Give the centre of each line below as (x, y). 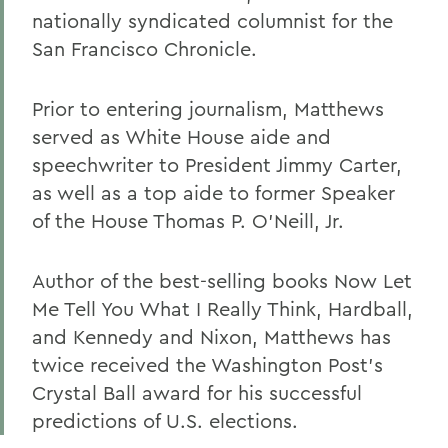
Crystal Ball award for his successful (197, 392)
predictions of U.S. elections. (165, 420)
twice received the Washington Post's (207, 364)
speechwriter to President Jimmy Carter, (217, 164)
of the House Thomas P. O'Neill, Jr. (188, 220)
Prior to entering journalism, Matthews (208, 108)
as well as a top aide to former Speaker (213, 192)
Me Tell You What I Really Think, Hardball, (222, 308)
